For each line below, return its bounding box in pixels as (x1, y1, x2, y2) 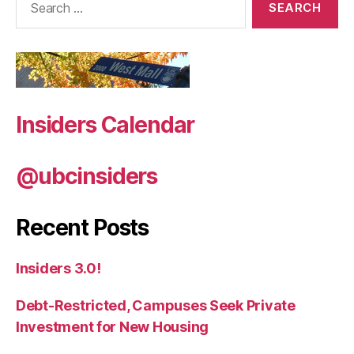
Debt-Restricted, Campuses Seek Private (16, 297, 296, 314)
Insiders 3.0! (16, 260, 101, 277)
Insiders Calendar (16, 111, 195, 139)
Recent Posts (16, 214, 149, 242)
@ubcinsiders (16, 163, 158, 190)
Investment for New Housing (16, 318, 209, 336)
